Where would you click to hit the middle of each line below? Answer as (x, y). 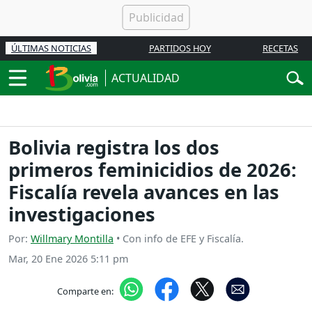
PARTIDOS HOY (180, 48)
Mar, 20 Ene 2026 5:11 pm (68, 259)
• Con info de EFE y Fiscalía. (179, 239)
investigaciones (82, 214)
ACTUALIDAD (146, 78)
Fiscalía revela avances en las (144, 192)
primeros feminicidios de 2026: (153, 170)
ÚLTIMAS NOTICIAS (51, 48)
